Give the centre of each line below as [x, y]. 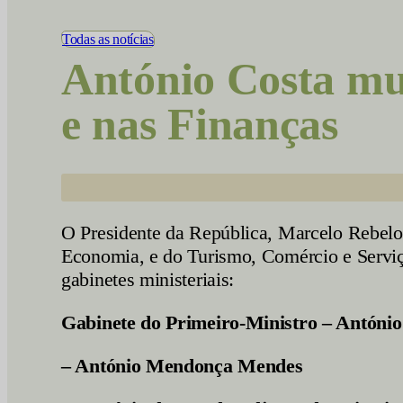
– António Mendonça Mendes [182, 366]
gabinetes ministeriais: [148, 279]
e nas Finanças [200, 124]
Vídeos [117, 11]
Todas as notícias [108, 39]
